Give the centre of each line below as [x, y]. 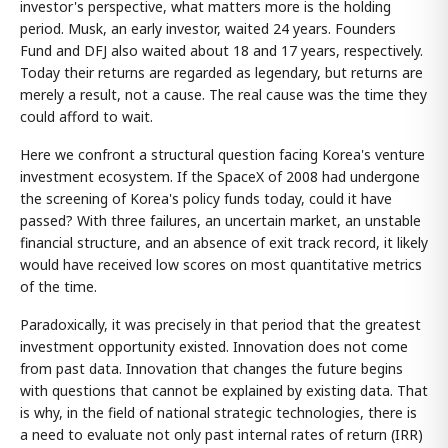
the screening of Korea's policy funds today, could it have [206, 199]
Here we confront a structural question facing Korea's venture [222, 155]
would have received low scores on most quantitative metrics [221, 265]
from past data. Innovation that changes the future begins [211, 369]
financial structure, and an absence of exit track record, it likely [224, 243]
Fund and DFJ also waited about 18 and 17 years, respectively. [221, 51]
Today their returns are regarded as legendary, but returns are [221, 73]
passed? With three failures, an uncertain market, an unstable [220, 221]
